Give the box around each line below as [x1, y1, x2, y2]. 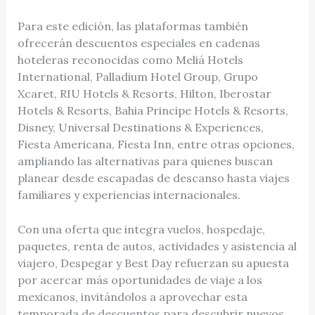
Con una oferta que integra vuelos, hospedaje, [17, 222, 265, 237]
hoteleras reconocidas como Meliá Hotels [17, 52, 243, 67]
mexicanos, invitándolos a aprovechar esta [17, 290, 247, 304]
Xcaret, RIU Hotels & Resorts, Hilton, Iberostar [17, 86, 271, 101]
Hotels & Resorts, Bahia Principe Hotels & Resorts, [17, 103, 288, 117]
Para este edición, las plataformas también [17, 18, 248, 33]
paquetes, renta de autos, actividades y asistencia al [17, 239, 297, 254]
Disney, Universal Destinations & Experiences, [17, 120, 264, 134]
